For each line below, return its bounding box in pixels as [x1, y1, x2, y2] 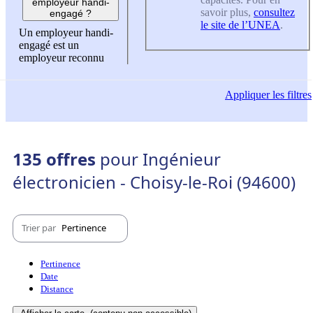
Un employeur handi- [19, 27, 113, 39]
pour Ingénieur [100, 147, 221, 170]
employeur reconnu [19, 52, 104, 64]
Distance [41, 283, 73, 294]
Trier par [22, 221, 58, 235]
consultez [254, 6, 295, 18]
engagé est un [19, 39, 79, 52]
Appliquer [225, 89, 270, 101]
